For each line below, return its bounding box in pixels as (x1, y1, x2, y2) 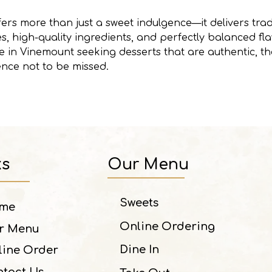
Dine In (120, 243, 159, 256)
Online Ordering (120, 220, 215, 233)
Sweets (120, 196, 158, 209)
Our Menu (107, 155, 189, 173)
